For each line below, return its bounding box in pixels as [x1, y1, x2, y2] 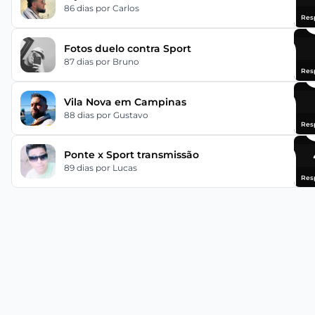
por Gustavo [96, 109, 148, 120]
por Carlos [95, 3, 139, 14]
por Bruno [95, 56, 139, 67]
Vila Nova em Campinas [63, 95, 186, 108]
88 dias [63, 109, 96, 120]
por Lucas [95, 162, 137, 174]
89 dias [63, 162, 96, 174]
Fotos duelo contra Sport [63, 41, 191, 55]
